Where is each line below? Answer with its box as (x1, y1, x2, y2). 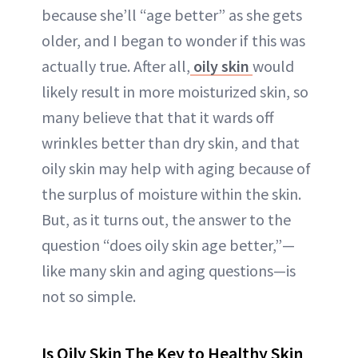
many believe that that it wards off (42, 107, 274, 128)
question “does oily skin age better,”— (42, 235, 295, 256)
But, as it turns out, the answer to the (42, 209, 291, 230)
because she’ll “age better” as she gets (42, 5, 302, 26)
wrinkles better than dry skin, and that (42, 133, 300, 153)
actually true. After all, (42, 56, 190, 77)
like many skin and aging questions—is (42, 261, 296, 281)
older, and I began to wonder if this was (42, 30, 305, 51)
